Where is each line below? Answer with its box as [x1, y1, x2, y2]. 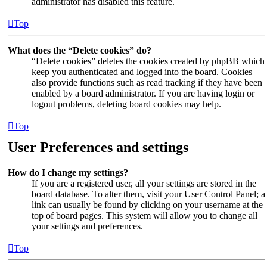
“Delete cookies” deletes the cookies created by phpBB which [32, 55, 265, 66]
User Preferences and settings [8, 139, 188, 155]
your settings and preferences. [32, 221, 143, 231]
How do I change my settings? [8, 167, 128, 178]
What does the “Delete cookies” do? [8, 45, 151, 55]
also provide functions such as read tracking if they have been [32, 77, 262, 88]
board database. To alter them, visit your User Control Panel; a [32, 188, 265, 199]
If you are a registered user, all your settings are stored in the [32, 178, 256, 188]
